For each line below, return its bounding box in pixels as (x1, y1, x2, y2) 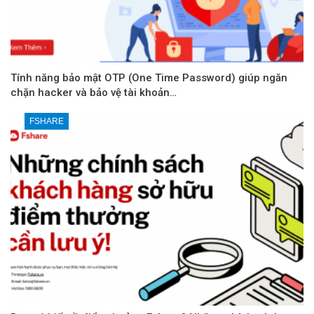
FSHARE (29, 116, 64, 126)
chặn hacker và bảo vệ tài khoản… (11, 86, 177, 99)
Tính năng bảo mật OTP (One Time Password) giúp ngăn (11, 71, 287, 84)
